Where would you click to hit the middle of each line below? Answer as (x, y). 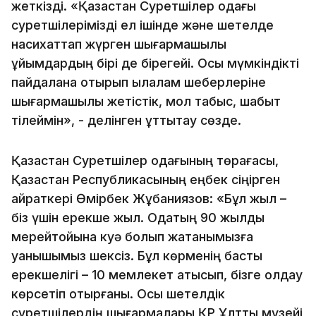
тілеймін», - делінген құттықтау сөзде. (126, 120)
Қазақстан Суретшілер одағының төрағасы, (145, 160)
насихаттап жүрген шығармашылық (119, 44)
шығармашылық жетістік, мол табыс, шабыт (146, 101)
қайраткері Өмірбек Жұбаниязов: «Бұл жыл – (149, 198)
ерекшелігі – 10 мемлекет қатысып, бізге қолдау (157, 274)
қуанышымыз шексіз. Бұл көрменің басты (137, 255)
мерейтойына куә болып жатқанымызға (132, 236)
